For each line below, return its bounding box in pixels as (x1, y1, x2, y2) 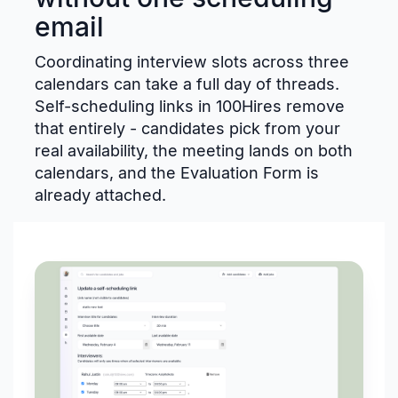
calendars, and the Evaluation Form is (35, 163, 319, 182)
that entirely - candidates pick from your (35, 118, 340, 138)
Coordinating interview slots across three (35, 52, 349, 71)
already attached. (35, 185, 166, 204)
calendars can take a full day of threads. (35, 74, 339, 93)
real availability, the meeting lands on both (35, 140, 353, 160)
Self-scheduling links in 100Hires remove (35, 96, 345, 115)
